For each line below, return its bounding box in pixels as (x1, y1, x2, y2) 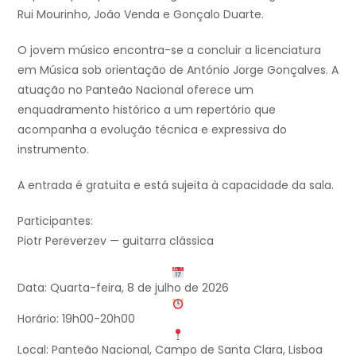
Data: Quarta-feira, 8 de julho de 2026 (17, 279, 229, 296)
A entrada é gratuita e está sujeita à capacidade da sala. (17, 176, 334, 193)
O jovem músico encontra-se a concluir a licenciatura (17, 41, 321, 58)
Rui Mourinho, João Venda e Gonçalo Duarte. (17, 6, 264, 22)
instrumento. (17, 141, 89, 157)
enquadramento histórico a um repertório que (17, 101, 276, 118)
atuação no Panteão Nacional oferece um (17, 81, 253, 98)
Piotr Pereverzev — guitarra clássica (17, 232, 214, 249)
